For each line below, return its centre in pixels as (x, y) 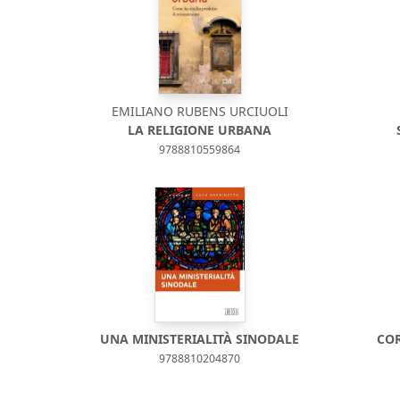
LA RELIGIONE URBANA (200, 130)
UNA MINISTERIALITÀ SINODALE (200, 339)
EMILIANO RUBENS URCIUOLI (200, 111)
